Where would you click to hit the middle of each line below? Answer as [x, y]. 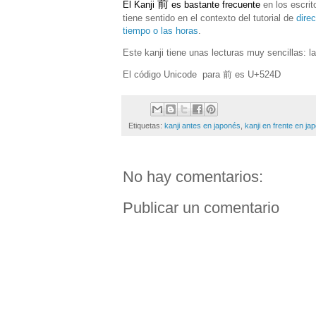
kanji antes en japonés [202, 126]
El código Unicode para [173, 74]
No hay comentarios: [193, 177]
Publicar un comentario [201, 208]
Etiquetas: [146, 126]
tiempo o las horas [160, 30]
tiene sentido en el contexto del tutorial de [209, 18]
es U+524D [256, 74]
